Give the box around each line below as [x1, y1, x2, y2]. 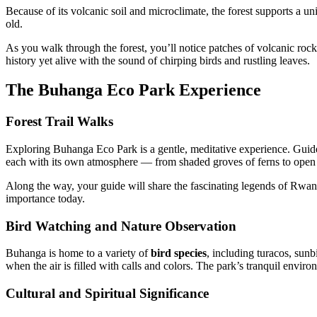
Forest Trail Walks [6, 114, 113, 129]
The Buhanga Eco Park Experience [6, 81, 261, 100]
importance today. [6, 192, 85, 205]
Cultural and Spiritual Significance [6, 286, 209, 301]
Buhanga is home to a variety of [6, 247, 151, 260]
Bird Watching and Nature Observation [6, 218, 236, 234]
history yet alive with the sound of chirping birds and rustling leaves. [6, 54, 310, 67]
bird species [151, 247, 207, 260]
